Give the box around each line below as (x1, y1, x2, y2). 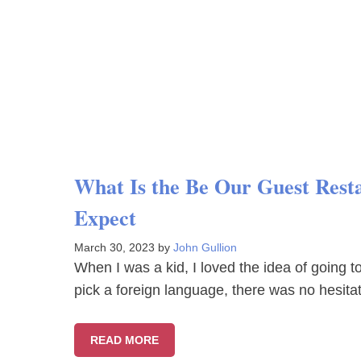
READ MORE (90, 334, 159, 346)
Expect (74, 202, 136, 233)
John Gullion (173, 241, 237, 254)
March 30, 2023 (74, 241, 155, 254)
